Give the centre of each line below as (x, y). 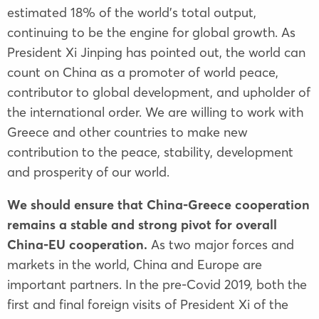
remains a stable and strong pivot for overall (142, 224)
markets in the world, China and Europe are (135, 264)
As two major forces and (221, 244)
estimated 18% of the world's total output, (132, 12)
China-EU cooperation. (77, 244)
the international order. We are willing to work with (155, 112)
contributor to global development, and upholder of (159, 92)
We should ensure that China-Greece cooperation (158, 204)
